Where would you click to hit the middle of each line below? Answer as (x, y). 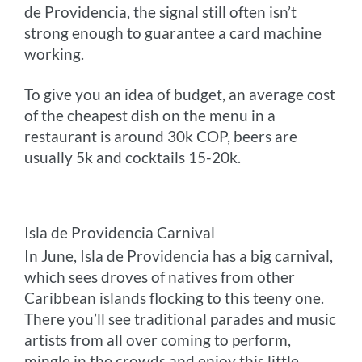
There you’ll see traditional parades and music (181, 318)
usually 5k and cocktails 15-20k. (133, 157)
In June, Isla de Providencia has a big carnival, (179, 255)
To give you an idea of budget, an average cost (180, 94)
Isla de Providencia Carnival (120, 232)
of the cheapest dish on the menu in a (150, 115)
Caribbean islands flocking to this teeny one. (175, 297)
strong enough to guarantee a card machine (173, 32)
